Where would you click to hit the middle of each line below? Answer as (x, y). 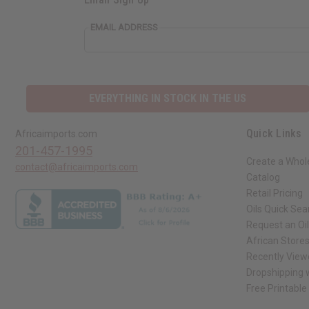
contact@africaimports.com (77, 167)
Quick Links (274, 133)
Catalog (263, 177)
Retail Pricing (274, 193)
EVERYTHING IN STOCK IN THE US (168, 98)
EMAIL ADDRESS (124, 27)
